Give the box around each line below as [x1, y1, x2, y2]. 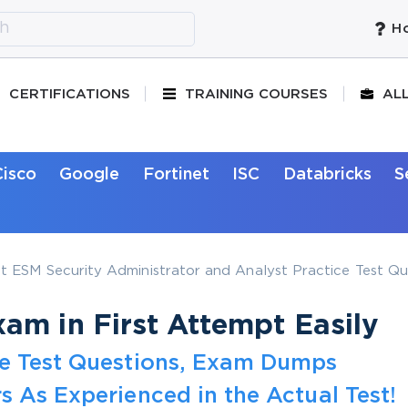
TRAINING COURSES [184, 87, 329, 100]
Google [59, 167, 120, 182]
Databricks [282, 167, 372, 182]
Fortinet [142, 167, 210, 182]
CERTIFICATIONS [9, 87, 131, 100]
